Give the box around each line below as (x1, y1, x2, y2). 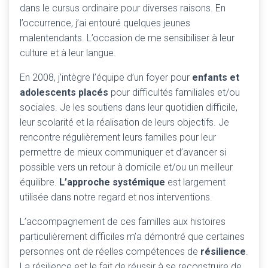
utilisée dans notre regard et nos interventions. (20, 191, 212, 203)
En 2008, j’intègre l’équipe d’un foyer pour (20, 72, 192, 83)
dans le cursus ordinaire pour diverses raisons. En (20, 2, 226, 14)
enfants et (192, 72, 239, 83)
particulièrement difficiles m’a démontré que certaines (20, 231, 245, 242)
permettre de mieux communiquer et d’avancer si (20, 147, 226, 158)
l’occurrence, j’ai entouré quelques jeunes (20, 17, 190, 29)
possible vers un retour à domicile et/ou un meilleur (20, 162, 233, 173)
